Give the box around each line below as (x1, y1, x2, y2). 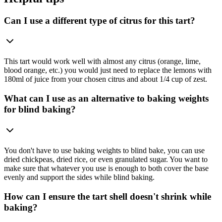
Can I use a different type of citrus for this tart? (4, 15, 195, 26)
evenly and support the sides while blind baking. (4, 172, 155, 181)
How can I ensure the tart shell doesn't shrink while (4, 191, 211, 202)
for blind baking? (4, 104, 76, 115)
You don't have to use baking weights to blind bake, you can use (4, 146, 205, 155)
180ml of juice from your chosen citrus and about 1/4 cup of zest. (4, 75, 207, 84)
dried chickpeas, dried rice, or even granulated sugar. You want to (4, 155, 208, 164)
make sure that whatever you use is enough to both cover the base (4, 164, 209, 172)
